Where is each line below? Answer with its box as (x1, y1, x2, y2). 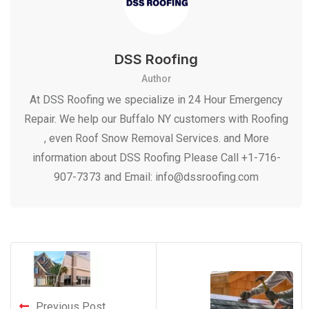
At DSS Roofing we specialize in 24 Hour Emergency (30, 93, 283, 106)
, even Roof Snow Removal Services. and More (43, 132, 269, 145)
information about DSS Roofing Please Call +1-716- (32, 151, 281, 164)
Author (141, 73, 172, 84)
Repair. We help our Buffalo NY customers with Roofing (24, 112, 288, 126)
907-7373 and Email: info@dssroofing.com (54, 170, 259, 183)
